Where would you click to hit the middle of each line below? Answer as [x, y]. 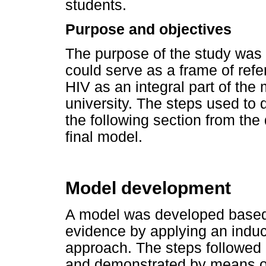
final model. [104, 137]
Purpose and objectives [148, 29]
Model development [148, 188]
